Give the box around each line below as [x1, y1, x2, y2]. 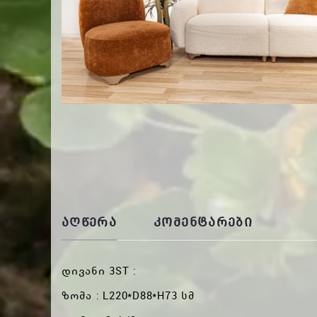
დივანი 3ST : [62, 263, 137, 277]
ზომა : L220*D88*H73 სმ [62, 288, 195, 302]
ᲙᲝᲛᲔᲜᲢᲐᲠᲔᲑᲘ [154, 214, 253, 230]
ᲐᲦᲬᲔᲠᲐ [62, 214, 117, 230]
